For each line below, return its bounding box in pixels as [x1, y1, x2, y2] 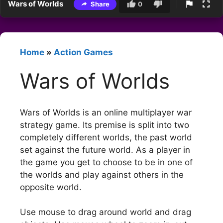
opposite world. [20, 182, 82, 192]
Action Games [54, 47, 113, 58]
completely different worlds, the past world [20, 132, 192, 142]
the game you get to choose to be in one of [20, 157, 193, 167]
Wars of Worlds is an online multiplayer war [20, 107, 192, 117]
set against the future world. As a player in [20, 144, 190, 155]
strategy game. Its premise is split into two [20, 119, 189, 130]
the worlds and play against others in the [20, 169, 184, 180]
